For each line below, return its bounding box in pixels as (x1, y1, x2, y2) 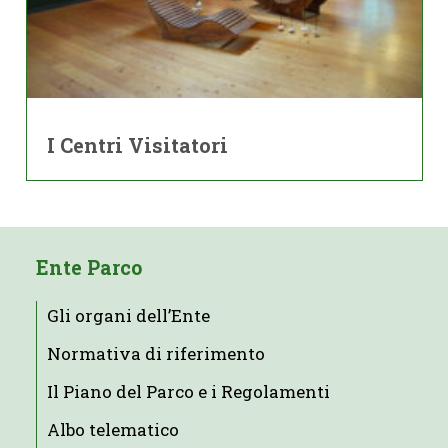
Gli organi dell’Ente (46, 303, 210, 327)
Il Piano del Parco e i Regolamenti (46, 379, 330, 403)
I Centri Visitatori (46, 132, 228, 159)
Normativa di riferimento (46, 341, 265, 365)
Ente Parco (35, 254, 142, 280)
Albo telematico (46, 417, 179, 441)
